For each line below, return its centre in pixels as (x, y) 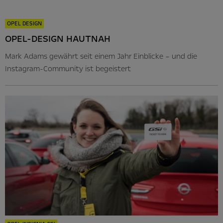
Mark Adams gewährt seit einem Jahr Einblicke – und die (101, 56)
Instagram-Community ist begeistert (68, 69)
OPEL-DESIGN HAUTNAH (58, 39)
